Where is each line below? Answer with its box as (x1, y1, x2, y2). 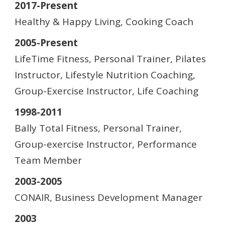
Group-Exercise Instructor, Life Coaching (15, 84, 198, 97)
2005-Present (15, 36, 78, 49)
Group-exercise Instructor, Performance (15, 138, 197, 151)
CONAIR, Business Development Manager (15, 191, 202, 204)
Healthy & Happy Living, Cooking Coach (15, 15, 193, 28)
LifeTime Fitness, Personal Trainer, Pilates (15, 52, 206, 65)
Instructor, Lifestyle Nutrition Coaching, (15, 68, 195, 81)
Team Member (15, 154, 82, 167)
